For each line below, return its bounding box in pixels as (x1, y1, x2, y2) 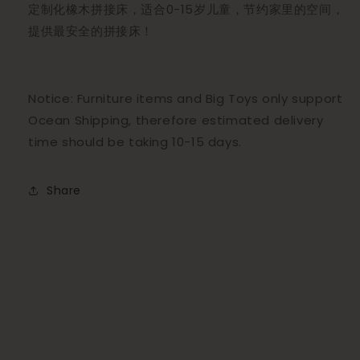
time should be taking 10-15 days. (28, 133, 242, 151)
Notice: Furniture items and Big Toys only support (28, 90, 343, 108)
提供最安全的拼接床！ (28, 22, 153, 40)
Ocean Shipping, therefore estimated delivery (28, 112, 324, 129)
